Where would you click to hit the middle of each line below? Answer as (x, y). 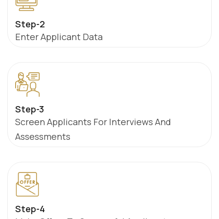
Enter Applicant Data (59, 37)
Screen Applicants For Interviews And (93, 122)
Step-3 (30, 109)
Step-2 (30, 24)
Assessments (43, 136)
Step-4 (30, 209)
